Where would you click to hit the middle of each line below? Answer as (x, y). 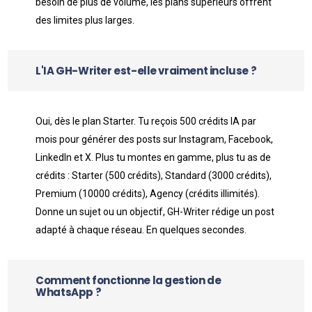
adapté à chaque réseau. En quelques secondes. (141, 230)
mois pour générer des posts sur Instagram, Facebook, (155, 139)
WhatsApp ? (69, 292)
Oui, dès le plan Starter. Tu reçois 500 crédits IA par (146, 121)
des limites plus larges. (85, 20)
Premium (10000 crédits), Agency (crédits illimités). (148, 194)
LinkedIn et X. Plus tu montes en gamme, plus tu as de (154, 157)
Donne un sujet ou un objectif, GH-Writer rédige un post (155, 212)
